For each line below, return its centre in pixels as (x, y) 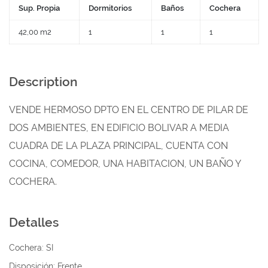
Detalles (34, 222)
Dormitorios (110, 8)
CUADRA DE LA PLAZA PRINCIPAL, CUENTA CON (118, 146)
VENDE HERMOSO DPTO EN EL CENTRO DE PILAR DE (129, 110)
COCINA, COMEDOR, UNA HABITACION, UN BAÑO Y (125, 164)
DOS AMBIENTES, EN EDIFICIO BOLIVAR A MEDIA (119, 128)
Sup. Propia (39, 8)
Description (43, 82)
